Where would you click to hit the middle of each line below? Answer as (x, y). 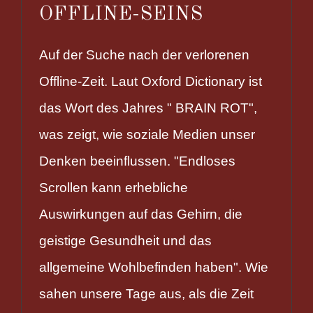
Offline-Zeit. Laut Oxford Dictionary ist (151, 81)
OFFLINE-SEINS (121, 14)
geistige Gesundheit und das (125, 240)
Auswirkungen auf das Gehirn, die (141, 214)
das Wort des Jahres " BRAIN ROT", (148, 108)
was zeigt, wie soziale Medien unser (147, 134)
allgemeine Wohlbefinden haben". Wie (154, 267)
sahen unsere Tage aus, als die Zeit (146, 293)
